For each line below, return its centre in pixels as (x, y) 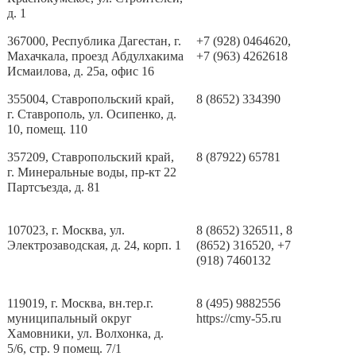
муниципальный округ (70, 318)
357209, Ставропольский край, (91, 157)
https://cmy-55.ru (239, 318)
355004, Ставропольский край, (91, 99)
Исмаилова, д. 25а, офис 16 (81, 71)
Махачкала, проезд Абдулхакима (96, 56)
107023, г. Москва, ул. (66, 230)
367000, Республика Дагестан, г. (95, 41)
